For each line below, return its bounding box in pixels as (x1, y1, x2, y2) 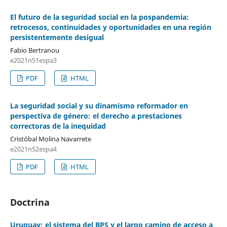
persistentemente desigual (10, 32, 104, 42)
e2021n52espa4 (10, 144, 57, 154)
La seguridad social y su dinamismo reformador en (10, 100, 188, 110)
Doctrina (10, 196, 50, 208)
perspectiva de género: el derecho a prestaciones (10, 110, 182, 121)
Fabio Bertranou (10, 45, 59, 55)
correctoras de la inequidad (10, 121, 106, 131)
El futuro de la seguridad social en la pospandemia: (10, 12, 189, 22)
